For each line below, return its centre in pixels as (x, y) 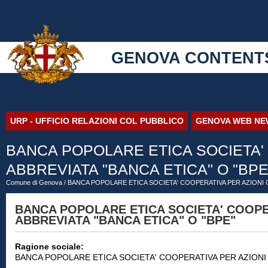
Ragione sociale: (51, 246)
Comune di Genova (34, 182)
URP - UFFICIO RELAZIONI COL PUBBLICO (97, 121)
